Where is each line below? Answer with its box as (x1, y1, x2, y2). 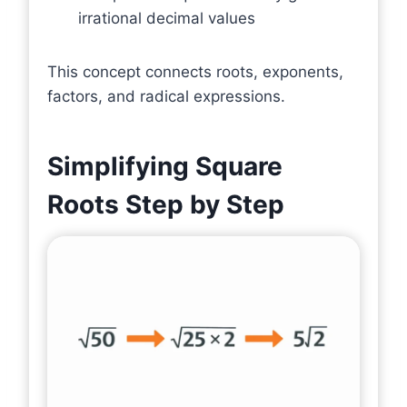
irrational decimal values (78, 9, 255, 27)
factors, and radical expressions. (47, 87, 285, 105)
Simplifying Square (47, 151, 283, 182)
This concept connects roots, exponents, (47, 63, 343, 81)
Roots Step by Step (47, 189, 284, 220)
